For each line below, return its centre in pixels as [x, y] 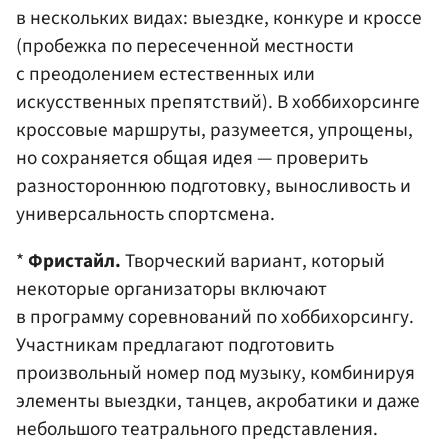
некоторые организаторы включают [171, 288]
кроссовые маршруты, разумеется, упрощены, [214, 129]
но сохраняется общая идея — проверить [192, 157]
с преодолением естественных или [165, 73]
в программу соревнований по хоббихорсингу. [215, 316]
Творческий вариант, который [253, 260]
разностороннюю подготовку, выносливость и [213, 185]
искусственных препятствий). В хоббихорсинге [218, 101]
